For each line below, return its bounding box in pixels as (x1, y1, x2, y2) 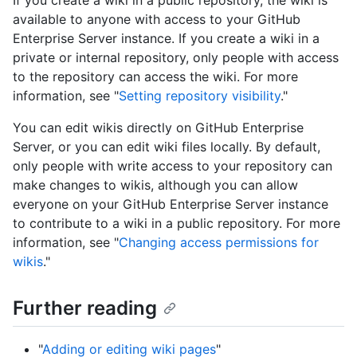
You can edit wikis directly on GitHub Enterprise (13, 120, 304, 135)
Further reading (13, 296, 157, 320)
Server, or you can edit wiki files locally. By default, (13, 139, 320, 155)
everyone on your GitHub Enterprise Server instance (13, 196, 328, 212)
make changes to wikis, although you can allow (13, 177, 298, 193)
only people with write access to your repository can (13, 158, 332, 174)
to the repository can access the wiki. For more (13, 69, 298, 84)
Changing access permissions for (119, 234, 319, 250)
